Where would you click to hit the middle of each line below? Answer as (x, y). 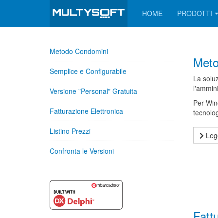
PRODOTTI (195, 13)
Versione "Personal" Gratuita (93, 91)
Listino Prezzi (70, 131)
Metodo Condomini (79, 51)
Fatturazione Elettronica (86, 111)
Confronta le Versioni (82, 151)
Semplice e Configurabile (88, 71)
